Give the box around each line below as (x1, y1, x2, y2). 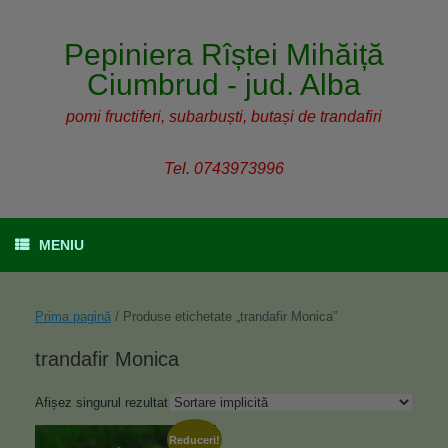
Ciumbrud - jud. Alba (87, 68, 361, 101)
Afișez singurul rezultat (35, 395, 168, 410)
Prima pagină (35, 309, 111, 324)
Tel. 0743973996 (164, 160, 284, 177)
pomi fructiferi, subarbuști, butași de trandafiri (66, 108, 382, 125)
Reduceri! (168, 433, 220, 446)
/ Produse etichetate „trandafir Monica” (111, 309, 337, 324)
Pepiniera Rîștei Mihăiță (64, 38, 384, 71)
